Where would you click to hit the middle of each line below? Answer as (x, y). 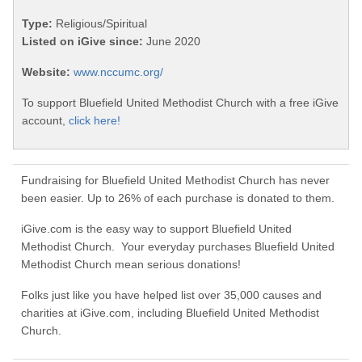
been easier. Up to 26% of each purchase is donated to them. (178, 198)
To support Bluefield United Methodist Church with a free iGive (180, 103)
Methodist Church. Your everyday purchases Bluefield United (178, 247)
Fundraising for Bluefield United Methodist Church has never (175, 181)
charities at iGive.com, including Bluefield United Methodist (170, 313)
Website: (46, 72)
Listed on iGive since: (82, 42)
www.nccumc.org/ (118, 72)
